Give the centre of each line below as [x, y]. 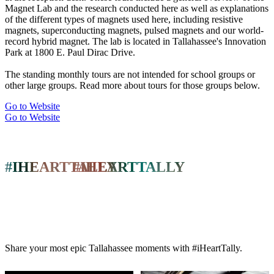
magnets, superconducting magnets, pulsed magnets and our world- [134, 30]
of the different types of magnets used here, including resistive [124, 19]
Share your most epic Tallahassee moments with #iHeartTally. [124, 248]
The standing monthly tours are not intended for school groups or [130, 74]
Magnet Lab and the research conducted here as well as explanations [137, 8]
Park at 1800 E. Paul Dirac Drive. [70, 52]
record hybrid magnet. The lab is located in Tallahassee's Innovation [135, 41]
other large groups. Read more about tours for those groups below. [132, 85]
